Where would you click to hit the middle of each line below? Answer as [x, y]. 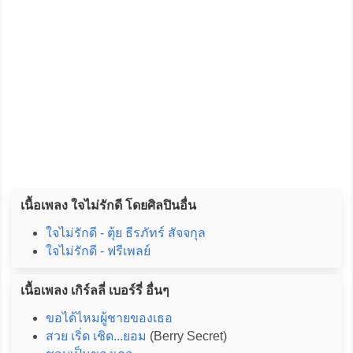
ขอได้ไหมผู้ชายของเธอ [109, 318]
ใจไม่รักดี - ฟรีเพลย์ [98, 251]
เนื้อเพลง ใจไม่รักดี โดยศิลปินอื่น [108, 206]
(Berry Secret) [186, 336]
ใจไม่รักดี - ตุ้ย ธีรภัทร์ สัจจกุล [125, 233]
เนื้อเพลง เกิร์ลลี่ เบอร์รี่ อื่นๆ [95, 291]
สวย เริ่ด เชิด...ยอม [96, 336]
